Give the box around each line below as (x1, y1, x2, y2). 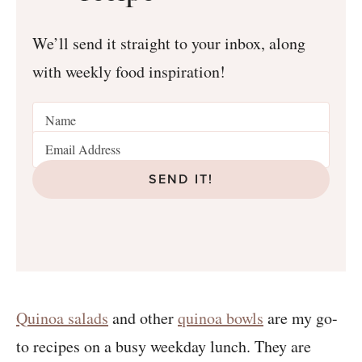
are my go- (263, 306, 338, 329)
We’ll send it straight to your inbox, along (32, 32, 305, 54)
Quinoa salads (16, 306, 108, 329)
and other (108, 306, 178, 329)
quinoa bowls (178, 306, 263, 329)
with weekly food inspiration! (32, 60, 225, 82)
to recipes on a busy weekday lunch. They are (16, 335, 311, 357)
